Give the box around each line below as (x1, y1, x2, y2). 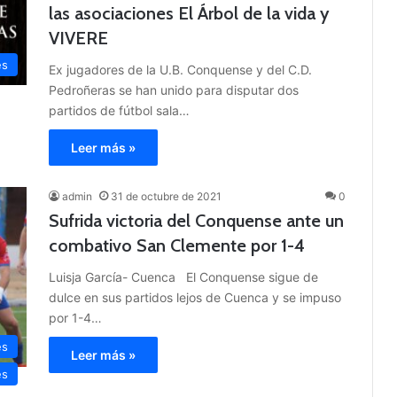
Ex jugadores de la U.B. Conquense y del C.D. (49, 62, 312, 78)
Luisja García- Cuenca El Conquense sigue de (49, 269, 318, 285)
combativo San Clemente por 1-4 (49, 235, 305, 257)
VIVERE (49, 27, 108, 50)
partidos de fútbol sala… (49, 103, 190, 119)
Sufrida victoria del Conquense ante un (49, 210, 344, 232)
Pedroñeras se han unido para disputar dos (49, 82, 299, 98)
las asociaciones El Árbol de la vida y (49, 3, 330, 25)
